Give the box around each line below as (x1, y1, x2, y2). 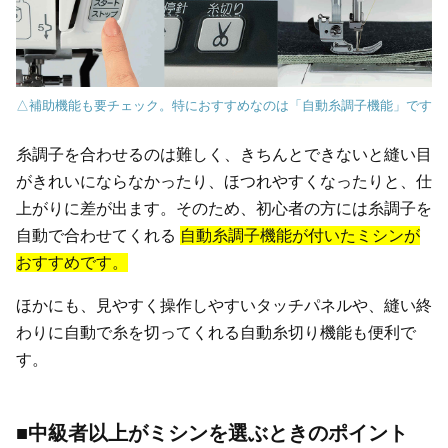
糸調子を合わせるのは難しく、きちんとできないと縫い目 (16, 144, 432, 164)
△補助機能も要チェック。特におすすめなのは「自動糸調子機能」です (16, 97, 432, 113)
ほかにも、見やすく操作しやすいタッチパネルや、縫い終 (16, 295, 432, 315)
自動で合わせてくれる (16, 225, 180, 245)
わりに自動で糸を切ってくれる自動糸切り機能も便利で (16, 322, 416, 342)
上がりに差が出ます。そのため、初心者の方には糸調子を (16, 198, 432, 218)
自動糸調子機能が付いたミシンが (180, 225, 420, 245)
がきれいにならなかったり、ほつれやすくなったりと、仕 (16, 171, 432, 191)
